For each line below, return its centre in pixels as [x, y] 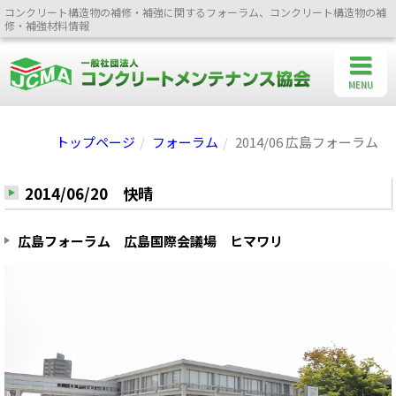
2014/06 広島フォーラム [307, 141]
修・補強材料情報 [47, 25]
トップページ [95, 141]
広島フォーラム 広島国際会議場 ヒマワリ [150, 240]
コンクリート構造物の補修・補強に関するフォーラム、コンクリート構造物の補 [195, 12]
